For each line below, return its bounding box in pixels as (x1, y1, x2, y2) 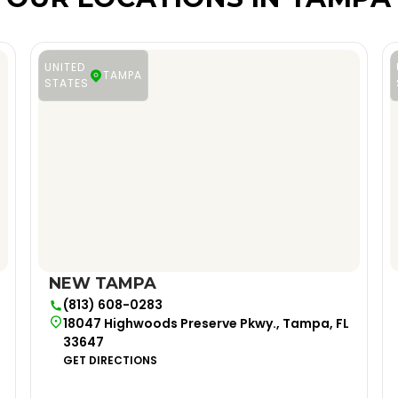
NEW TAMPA (49, 274, 157, 293)
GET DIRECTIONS (63, 353, 158, 368)
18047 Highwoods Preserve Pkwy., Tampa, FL (63, 314, 350, 332)
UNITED (44, 60, 86, 75)
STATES (44, 76, 90, 91)
